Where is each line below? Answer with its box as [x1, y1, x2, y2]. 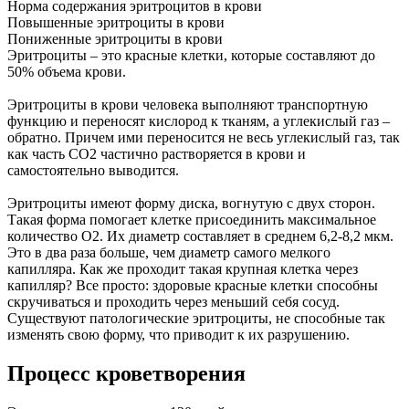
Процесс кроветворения [7, 362, 246, 386]
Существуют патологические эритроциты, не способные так [7, 310, 385, 327]
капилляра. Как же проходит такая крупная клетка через [7, 261, 358, 278]
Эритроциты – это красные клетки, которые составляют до [7, 47, 375, 64]
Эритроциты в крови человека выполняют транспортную [7, 97, 368, 113]
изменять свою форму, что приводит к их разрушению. [7, 327, 350, 343]
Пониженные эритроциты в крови [7, 31, 223, 47]
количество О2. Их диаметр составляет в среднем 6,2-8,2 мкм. [7, 228, 393, 245]
